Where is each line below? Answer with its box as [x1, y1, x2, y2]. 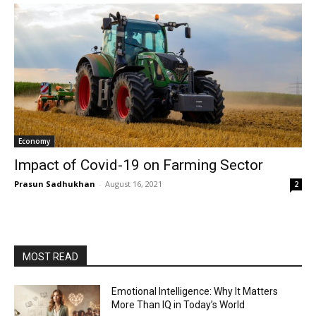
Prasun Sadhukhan [14, 178, 95, 189]
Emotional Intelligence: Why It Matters [111, 286, 279, 297]
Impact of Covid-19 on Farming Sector [14, 157, 263, 174]
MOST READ [23, 251, 78, 262]
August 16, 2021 [105, 178, 162, 189]
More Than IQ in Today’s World [111, 299, 245, 310]
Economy [18, 136, 50, 146]
